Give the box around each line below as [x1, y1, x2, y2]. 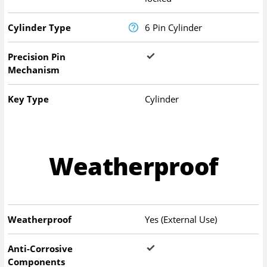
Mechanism [8, 63, 60, 76]
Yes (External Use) [145, 213, 218, 226]
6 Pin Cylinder [145, 21, 203, 33]
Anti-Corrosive [8, 243, 73, 255]
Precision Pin [8, 50, 66, 63]
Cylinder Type [8, 21, 72, 33]
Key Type [8, 92, 49, 105]
